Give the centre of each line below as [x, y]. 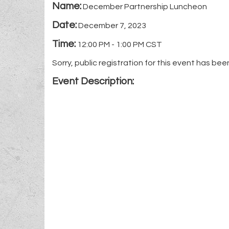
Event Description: [93, 81]
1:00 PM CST [139, 44]
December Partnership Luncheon [145, 6]
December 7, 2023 [112, 25]
